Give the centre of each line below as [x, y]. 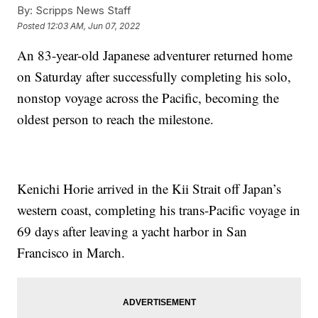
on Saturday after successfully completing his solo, [154, 77]
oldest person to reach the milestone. [116, 119]
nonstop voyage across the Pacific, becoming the [148, 98]
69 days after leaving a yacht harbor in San [132, 231]
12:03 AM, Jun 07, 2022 [94, 26]
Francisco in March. [71, 253]
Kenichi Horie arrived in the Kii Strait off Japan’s [149, 189]
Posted [32, 26]
